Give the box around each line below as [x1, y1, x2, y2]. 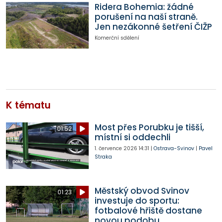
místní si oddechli [94, 131, 170, 144]
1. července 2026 [94, 145, 137, 153]
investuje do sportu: [94, 195, 179, 207]
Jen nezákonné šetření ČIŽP [94, 21, 212, 33]
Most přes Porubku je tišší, [94, 121, 204, 134]
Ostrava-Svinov [153, 145, 194, 153]
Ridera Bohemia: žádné [94, 1, 194, 13]
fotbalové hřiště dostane [94, 205, 202, 217]
